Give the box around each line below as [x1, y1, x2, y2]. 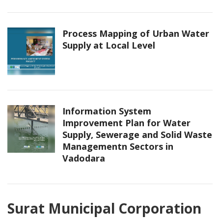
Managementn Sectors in [62, 140, 173, 153]
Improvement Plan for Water [62, 117, 191, 129]
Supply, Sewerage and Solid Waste [62, 129, 212, 141]
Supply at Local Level [62, 39, 155, 52]
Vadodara [62, 152, 105, 165]
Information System [62, 105, 151, 117]
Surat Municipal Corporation [7, 199, 201, 218]
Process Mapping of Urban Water [62, 27, 209, 40]
